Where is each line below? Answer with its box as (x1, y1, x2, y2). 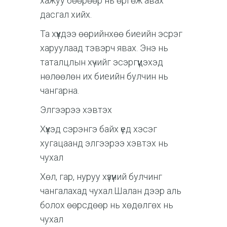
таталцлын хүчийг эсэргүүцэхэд (40, 56, 163, 67)
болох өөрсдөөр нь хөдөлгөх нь (40, 199, 173, 210)
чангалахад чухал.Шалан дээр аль (40, 185, 181, 196)
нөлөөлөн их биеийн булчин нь (40, 70, 168, 82)
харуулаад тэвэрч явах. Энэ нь (40, 42, 168, 53)
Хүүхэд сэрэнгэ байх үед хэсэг (40, 123, 157, 134)
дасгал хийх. (40, 9, 92, 20)
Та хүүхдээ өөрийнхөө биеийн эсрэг (40, 28, 182, 39)
